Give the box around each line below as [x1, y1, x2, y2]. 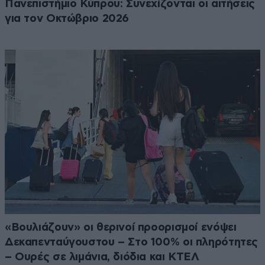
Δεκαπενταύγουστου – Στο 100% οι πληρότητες [5, 237, 258, 248]
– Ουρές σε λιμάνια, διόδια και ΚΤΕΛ [5, 251, 199, 263]
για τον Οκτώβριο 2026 [5, 12, 130, 24]
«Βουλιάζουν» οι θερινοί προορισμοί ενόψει [5, 222, 237, 234]
